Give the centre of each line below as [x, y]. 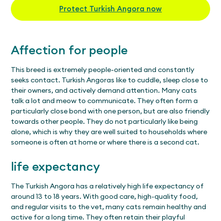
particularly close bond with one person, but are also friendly [110, 111]
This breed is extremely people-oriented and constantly [103, 69]
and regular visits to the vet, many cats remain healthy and [109, 206]
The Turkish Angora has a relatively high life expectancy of [108, 186]
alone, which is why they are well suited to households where [109, 131]
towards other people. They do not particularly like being [105, 121]
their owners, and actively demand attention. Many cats [104, 90]
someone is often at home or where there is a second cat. [105, 142]
